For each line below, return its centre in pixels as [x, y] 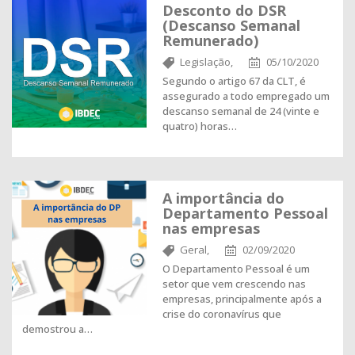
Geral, [195, 250]
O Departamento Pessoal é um [236, 269]
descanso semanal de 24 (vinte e [241, 111]
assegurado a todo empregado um [246, 96]
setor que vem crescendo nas [234, 284]
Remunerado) [210, 40]
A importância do [223, 198]
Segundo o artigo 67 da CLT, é [234, 81]
